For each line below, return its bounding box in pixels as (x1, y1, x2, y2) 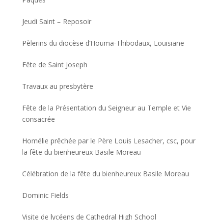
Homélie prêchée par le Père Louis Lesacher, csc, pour (22, 136, 195, 145)
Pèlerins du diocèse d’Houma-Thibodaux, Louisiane (22, 38, 184, 48)
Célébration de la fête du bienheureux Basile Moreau (22, 169, 189, 178)
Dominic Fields (22, 191, 69, 200)
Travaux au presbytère (22, 82, 93, 91)
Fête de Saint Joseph (22, 60, 87, 69)
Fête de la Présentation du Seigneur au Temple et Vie (22, 103, 191, 112)
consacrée (22, 114, 55, 124)
